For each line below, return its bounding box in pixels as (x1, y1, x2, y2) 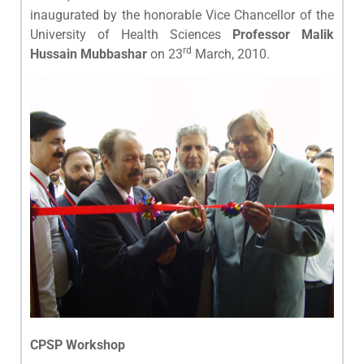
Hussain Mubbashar (30, 45, 150, 62)
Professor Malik (232, 26, 334, 42)
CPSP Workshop (30, 336, 125, 353)
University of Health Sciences (30, 26, 232, 42)
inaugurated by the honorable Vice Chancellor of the (30, 6, 334, 23)
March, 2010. (192, 45, 270, 62)
